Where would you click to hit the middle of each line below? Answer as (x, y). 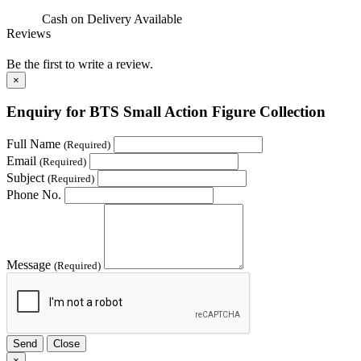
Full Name (35, 143)
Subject (27, 177)
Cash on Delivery (86, 19)
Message (30, 264)
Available (158, 19)
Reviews (29, 33)
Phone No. (34, 194)
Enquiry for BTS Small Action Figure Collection (166, 112)
